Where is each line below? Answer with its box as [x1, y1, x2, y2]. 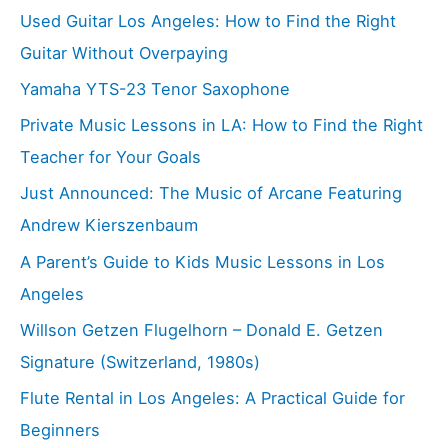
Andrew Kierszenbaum [20, 215, 198, 236]
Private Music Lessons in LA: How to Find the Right [20, 115, 423, 136]
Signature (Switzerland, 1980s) [20, 351, 260, 372]
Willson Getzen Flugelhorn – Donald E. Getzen [20, 319, 383, 340]
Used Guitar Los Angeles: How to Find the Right [20, 11, 396, 32]
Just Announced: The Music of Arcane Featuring [20, 183, 402, 204]
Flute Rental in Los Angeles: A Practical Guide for [20, 387, 405, 408]
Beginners [20, 419, 100, 440]
